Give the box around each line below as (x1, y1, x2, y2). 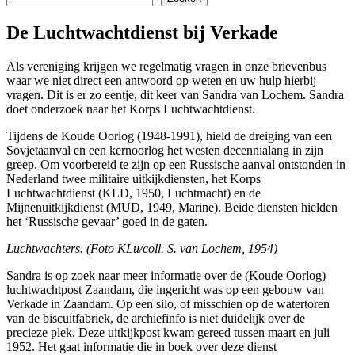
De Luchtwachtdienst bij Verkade (6, 22, 278, 44)
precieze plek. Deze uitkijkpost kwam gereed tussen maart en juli (6, 326, 330, 340)
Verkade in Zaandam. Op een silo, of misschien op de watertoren (6, 297, 330, 311)
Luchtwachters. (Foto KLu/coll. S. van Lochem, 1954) (6, 242, 277, 256)
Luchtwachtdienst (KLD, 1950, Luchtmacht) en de (6, 186, 261, 200)
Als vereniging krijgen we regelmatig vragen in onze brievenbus (6, 59, 326, 74)
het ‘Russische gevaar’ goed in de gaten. (6, 215, 208, 229)
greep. (6, 158, 40, 172)
